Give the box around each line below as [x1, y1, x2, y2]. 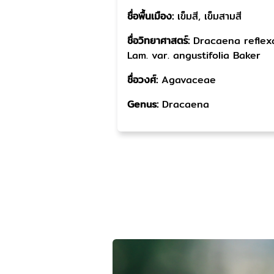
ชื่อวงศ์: [127, 72, 161, 87]
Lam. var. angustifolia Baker [127, 48, 261, 63]
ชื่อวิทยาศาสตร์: [127, 33, 193, 48]
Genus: [127, 97, 162, 112]
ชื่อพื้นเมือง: [127, 9, 177, 24]
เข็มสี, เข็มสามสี [177, 9, 242, 24]
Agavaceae [161, 72, 216, 87]
